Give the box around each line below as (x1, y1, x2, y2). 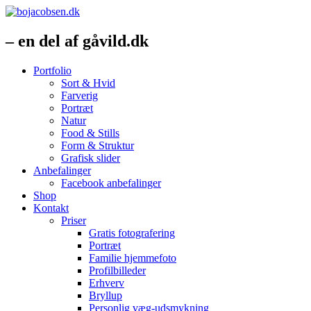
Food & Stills (61, 126, 119, 139)
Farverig (61, 89, 98, 101)
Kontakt (33, 201, 69, 214)
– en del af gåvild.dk (6, 31, 149, 50)
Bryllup (89, 289, 122, 301)
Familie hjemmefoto (89, 251, 176, 264)
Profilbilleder (89, 264, 146, 276)
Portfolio (33, 64, 72, 76)
